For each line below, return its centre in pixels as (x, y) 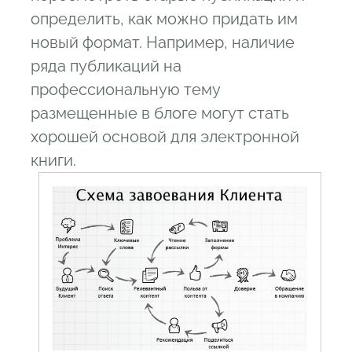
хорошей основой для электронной (165, 136)
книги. (53, 160)
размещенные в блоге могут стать (160, 113)
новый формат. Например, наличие (163, 42)
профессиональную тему (125, 89)
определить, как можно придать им (164, 18)
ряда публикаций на (106, 66)
